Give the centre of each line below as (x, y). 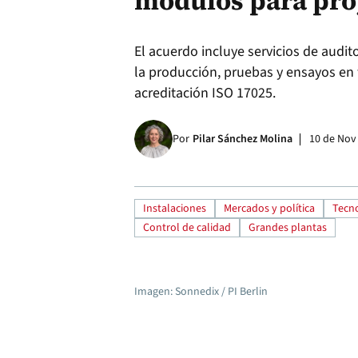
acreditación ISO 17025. (205, 93)
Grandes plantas (288, 228)
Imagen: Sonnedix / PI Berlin (201, 292)
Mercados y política (269, 209)
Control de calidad (187, 228)
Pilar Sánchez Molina (243, 139)
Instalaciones (175, 209)
